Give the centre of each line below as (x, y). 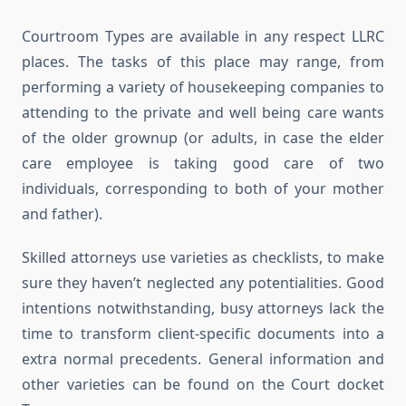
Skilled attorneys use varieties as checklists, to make (203, 258)
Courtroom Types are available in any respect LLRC (203, 37)
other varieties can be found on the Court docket (203, 385)
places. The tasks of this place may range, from (203, 62)
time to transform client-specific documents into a (203, 334)
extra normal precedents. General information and (203, 359)
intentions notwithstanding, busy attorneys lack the (203, 309)
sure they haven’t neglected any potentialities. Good (203, 283)
